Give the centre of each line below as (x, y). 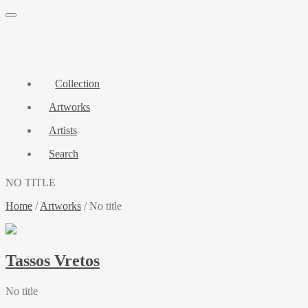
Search (64, 154)
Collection (78, 84)
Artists (63, 130)
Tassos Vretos (53, 261)
